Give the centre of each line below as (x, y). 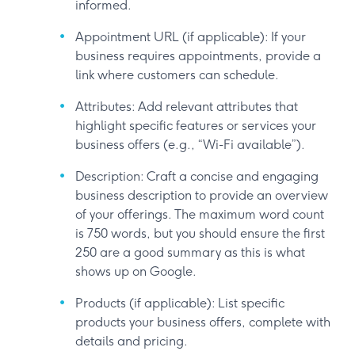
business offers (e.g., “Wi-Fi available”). (190, 144)
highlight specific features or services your (196, 125)
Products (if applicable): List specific (180, 303)
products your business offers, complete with (203, 322)
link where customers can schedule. (177, 74)
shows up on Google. (136, 271)
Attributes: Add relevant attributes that (187, 106)
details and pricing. (132, 341)
